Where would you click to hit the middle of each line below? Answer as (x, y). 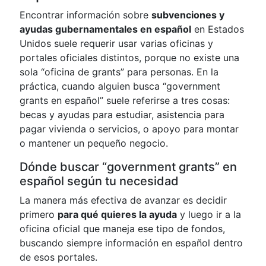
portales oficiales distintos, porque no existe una (129, 58)
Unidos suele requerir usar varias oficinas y (116, 43)
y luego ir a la (209, 214)
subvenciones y (188, 15)
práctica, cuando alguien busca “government (120, 86)
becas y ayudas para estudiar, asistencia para (122, 115)
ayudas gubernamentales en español (105, 29)
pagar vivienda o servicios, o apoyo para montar (129, 129)
